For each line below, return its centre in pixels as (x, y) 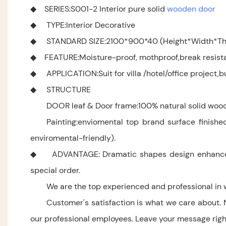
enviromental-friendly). (73, 138)
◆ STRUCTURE (61, 90)
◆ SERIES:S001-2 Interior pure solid (99, 9)
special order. (55, 171)
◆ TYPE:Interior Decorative (83, 25)
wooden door (191, 9)
